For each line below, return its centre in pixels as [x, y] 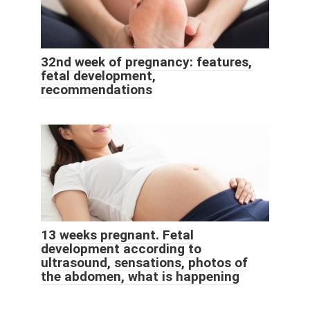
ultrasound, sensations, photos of [144, 262]
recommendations [97, 89]
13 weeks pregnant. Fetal [117, 235]
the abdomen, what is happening [140, 276]
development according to [121, 248]
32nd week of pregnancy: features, [146, 62]
